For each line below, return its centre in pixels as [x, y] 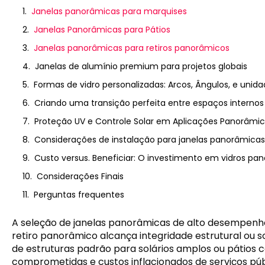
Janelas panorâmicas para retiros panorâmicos [132, 48]
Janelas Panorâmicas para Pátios [102, 30]
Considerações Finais [80, 176]
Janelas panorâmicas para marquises [109, 11]
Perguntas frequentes [79, 195]
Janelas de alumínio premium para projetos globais [141, 66]
